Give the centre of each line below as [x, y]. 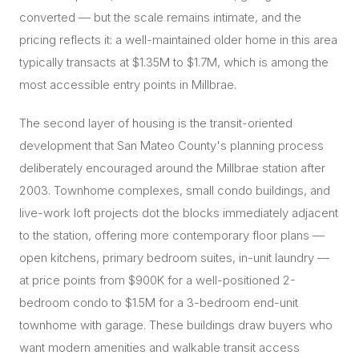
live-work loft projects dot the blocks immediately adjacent [179, 213]
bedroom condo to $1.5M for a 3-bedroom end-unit [159, 303]
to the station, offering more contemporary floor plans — [172, 235]
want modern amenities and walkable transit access [159, 347]
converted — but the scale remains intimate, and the [160, 17]
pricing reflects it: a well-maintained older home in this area [178, 40]
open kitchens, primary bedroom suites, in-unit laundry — [174, 258]
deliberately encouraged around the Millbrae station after [172, 168]
